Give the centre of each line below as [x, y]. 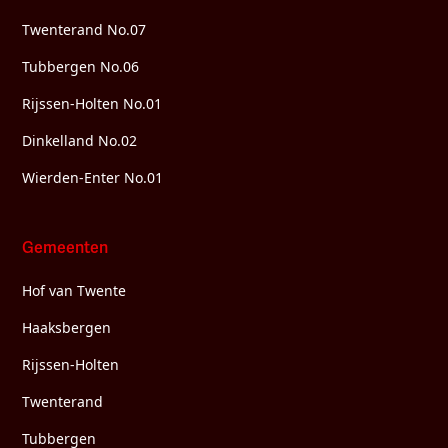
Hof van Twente [74, 290]
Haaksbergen [67, 327]
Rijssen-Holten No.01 [92, 103]
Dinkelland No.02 [80, 140]
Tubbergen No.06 [81, 66]
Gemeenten [65, 247]
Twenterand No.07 [84, 29]
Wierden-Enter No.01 [93, 177]
